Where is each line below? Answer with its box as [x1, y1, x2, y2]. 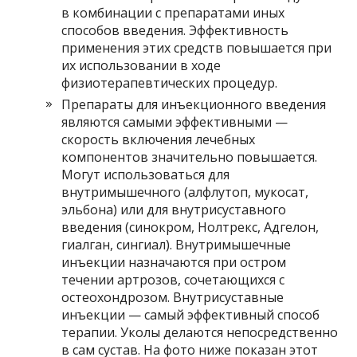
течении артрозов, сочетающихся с [61, 271, 285, 288]
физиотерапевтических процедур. [61, 74, 278, 92]
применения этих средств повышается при [61, 39, 332, 57]
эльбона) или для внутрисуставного [61, 201, 287, 218]
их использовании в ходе [61, 57, 222, 74]
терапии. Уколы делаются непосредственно [61, 324, 339, 341]
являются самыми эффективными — [61, 113, 288, 131]
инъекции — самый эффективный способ [61, 306, 320, 324]
